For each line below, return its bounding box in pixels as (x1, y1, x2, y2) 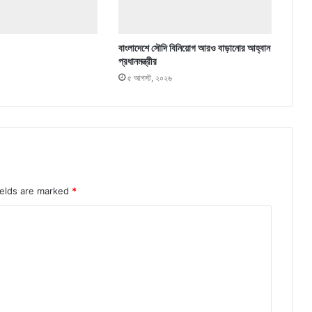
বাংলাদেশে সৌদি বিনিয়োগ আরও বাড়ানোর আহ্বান (118, 42, 270, 54)
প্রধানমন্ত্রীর (118, 55, 157, 68)
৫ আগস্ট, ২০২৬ (127, 72, 172, 84)
